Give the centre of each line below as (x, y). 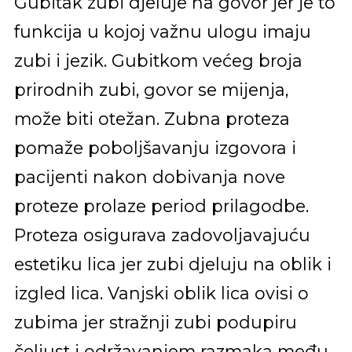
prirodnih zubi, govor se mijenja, (151, 89)
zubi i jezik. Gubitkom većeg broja (158, 60)
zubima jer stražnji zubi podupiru (155, 322)
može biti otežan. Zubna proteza (152, 118)
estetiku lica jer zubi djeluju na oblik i (172, 264)
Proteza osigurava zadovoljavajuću (162, 235)
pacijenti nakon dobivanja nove (149, 176)
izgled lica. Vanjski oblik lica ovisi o (161, 293)
